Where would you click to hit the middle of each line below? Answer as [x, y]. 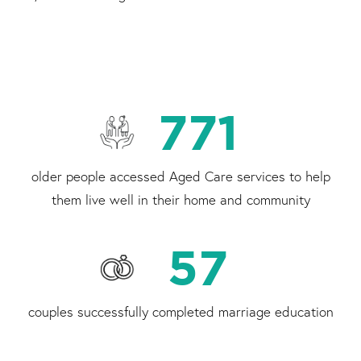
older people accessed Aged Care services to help [180, 176]
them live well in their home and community [180, 200]
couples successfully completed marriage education [180, 312]
